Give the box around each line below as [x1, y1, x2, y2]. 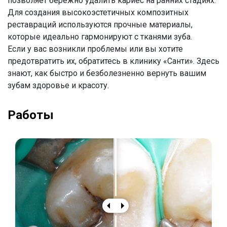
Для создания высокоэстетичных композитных [8, 8, 188, 17]
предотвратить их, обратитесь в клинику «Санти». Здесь [8, 56, 219, 66]
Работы [8, 108, 54, 122]
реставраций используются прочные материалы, [8, 20, 193, 29]
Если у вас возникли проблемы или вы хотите [8, 44, 183, 54]
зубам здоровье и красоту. [8, 81, 109, 90]
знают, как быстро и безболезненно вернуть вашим [8, 68, 206, 78]
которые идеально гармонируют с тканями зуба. [8, 32, 192, 42]
